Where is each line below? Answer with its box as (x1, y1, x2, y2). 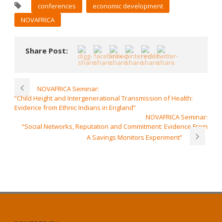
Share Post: (25, 46, 68, 56)
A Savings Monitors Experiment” (87, 133, 182, 142)
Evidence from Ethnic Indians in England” (14, 103, 136, 112)
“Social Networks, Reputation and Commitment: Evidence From (22, 122, 208, 131)
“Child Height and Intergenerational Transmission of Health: (14, 94, 193, 103)
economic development (93, 1, 163, 11)
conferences (38, 1, 76, 11)
